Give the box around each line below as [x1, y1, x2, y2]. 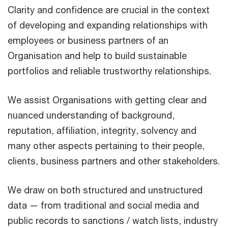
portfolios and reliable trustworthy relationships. [8, 65, 211, 76]
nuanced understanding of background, [8, 109, 175, 121]
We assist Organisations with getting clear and [8, 94, 207, 105]
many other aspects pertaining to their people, [8, 140, 205, 151]
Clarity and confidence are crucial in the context [8, 4, 210, 15]
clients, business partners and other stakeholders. [8, 155, 220, 166]
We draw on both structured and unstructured [8, 184, 203, 195]
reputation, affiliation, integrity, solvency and [8, 125, 196, 136]
